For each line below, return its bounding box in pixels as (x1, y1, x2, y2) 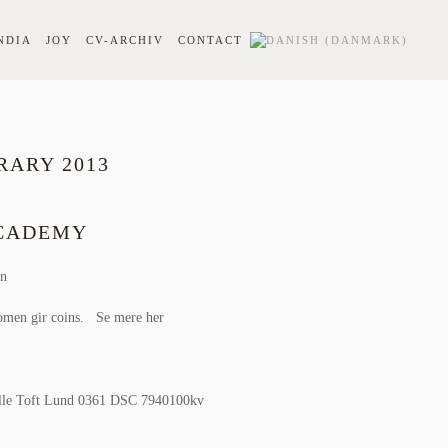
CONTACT (178, 34, 243, 46)
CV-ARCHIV (86, 34, 164, 46)
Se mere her (95, 310, 164, 325)
